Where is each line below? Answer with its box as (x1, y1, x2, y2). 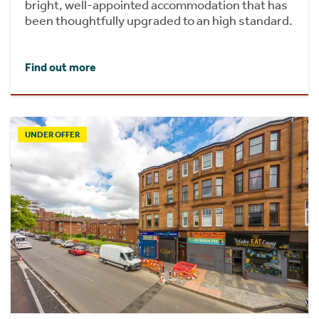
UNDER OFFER (25, 129, 80, 140)
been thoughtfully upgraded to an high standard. (25, 12, 293, 28)
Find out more (25, 60, 96, 74)
